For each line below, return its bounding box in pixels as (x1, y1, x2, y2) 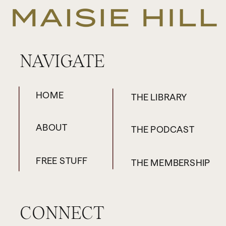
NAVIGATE (20, 50, 105, 72)
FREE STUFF (36, 155, 88, 165)
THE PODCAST (131, 124, 194, 134)
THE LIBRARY (131, 91, 187, 102)
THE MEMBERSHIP (131, 157, 210, 167)
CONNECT (20, 202, 104, 223)
